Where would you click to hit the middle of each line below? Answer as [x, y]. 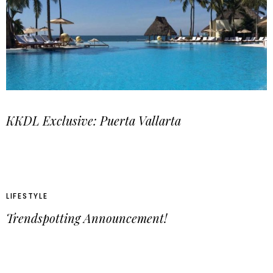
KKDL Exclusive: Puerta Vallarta [94, 120]
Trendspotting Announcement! [87, 218]
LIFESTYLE [27, 196]
